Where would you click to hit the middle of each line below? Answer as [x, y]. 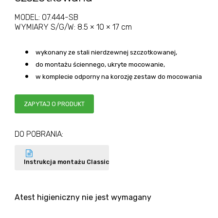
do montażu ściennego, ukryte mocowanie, [100, 64]
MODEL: [28, 17]
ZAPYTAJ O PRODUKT [54, 104]
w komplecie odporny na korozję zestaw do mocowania [118, 77]
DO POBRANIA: [39, 134]
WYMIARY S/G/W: [46, 27]
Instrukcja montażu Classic [67, 162]
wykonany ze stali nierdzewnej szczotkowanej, [106, 52]
